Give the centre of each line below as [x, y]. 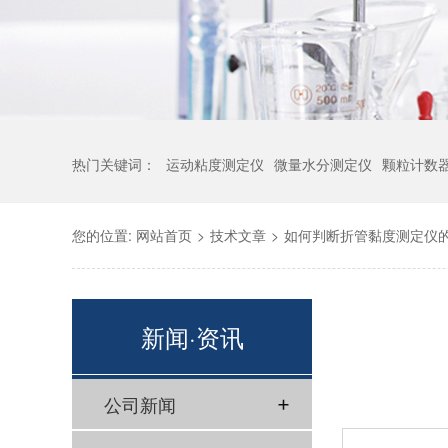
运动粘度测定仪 [215, 164]
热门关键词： [114, 164]
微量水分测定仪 [323, 164]
